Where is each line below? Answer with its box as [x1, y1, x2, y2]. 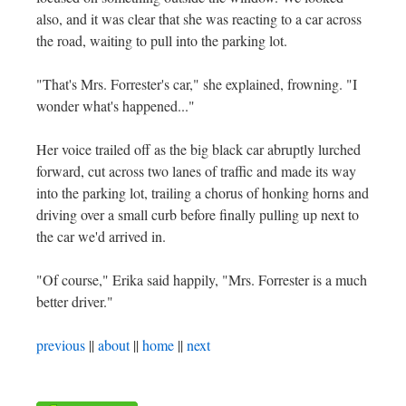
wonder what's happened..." [36, 96, 195, 115]
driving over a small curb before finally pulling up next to [36, 205, 359, 224]
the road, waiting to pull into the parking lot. [36, 31, 287, 50]
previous [36, 335, 85, 354]
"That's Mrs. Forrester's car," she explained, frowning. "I [36, 74, 357, 93]
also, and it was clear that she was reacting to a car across [36, 9, 362, 28]
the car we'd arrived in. [36, 227, 166, 246]
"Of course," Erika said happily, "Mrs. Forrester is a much [36, 270, 367, 289]
